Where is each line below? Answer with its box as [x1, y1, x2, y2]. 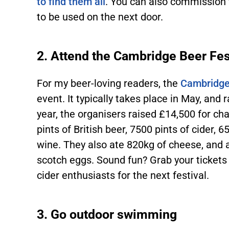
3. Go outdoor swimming [37, 207, 177, 222]
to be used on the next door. [37, 11, 164, 24]
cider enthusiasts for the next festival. [37, 169, 210, 182]
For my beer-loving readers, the [37, 77, 181, 90]
